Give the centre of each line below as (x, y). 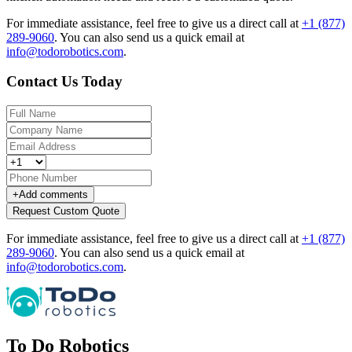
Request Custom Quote (66, 211)
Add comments (53, 195)
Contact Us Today (64, 82)
